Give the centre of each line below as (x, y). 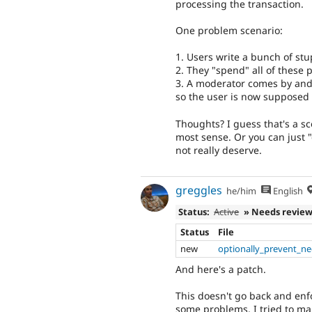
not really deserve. (219, 150)
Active (227, 211)
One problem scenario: (229, 30)
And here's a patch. (221, 269)
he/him (242, 191)
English (287, 191)
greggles (199, 190)
